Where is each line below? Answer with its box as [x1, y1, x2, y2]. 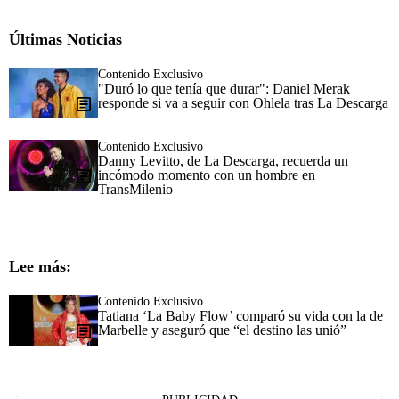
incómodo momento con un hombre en [98, 167, 315, 183]
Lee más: [9, 256, 71, 275]
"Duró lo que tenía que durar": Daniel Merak [98, 80, 350, 96]
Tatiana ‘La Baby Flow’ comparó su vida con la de [98, 307, 383, 323]
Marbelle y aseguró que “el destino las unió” [98, 322, 346, 338]
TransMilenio [98, 181, 173, 197]
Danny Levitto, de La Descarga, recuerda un [98, 152, 348, 168]
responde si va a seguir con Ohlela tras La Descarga [98, 94, 388, 110]
